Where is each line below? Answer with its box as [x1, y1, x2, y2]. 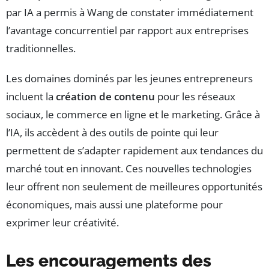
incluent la [6, 89, 56, 104]
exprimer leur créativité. [6, 216, 119, 230]
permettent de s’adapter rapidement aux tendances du [6, 144, 263, 158]
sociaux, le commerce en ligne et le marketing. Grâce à [6, 107, 260, 122]
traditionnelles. [6, 41, 76, 56]
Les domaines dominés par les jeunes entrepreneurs [6, 71, 253, 86]
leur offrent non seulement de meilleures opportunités [6, 180, 262, 194]
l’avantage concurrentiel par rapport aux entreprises [6, 23, 249, 38]
